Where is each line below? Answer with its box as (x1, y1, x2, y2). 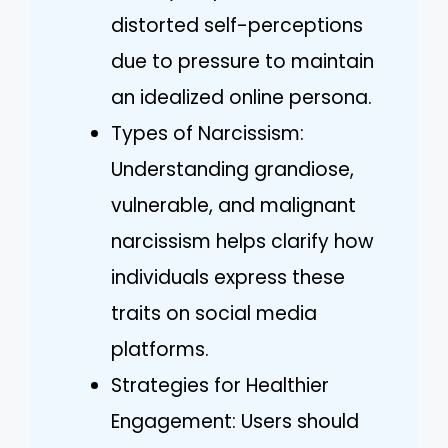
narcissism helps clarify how (111, 227, 374, 255)
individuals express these (111, 263, 345, 291)
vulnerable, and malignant (111, 191, 356, 219)
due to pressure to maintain (111, 47, 374, 75)
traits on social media (111, 299, 317, 327)
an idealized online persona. (111, 83, 372, 111)
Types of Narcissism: (111, 119, 304, 147)
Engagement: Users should (111, 407, 359, 435)
